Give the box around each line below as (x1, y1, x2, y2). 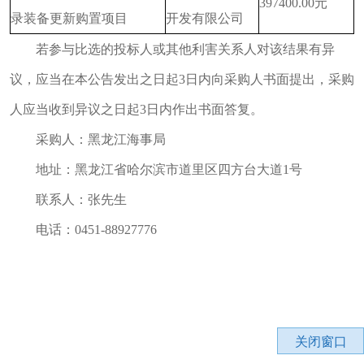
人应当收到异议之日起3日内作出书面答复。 (10, 102, 263, 116)
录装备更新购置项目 (11, 11, 128, 25)
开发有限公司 (166, 11, 244, 25)
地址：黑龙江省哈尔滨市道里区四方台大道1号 (36, 162, 302, 176)
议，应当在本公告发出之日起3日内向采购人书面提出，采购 (10, 72, 354, 86)
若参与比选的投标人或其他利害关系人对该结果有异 (36, 42, 335, 56)
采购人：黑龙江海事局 (36, 132, 166, 146)
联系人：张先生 (36, 193, 127, 206)
